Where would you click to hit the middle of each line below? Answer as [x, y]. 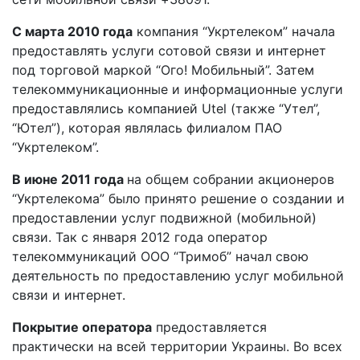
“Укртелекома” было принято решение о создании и [178, 199]
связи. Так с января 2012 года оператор [140, 237]
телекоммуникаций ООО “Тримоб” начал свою [160, 257]
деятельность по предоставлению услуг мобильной [178, 276]
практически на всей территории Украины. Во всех [177, 347]
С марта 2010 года [72, 32]
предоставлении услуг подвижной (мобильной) [164, 218]
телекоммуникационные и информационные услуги [178, 90]
